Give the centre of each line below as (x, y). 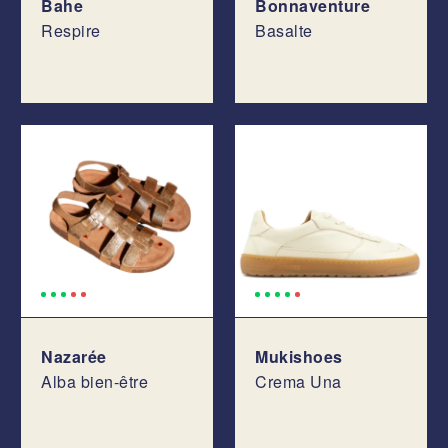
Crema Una (298, 381)
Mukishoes (299, 356)
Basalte (284, 30)
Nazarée (74, 356)
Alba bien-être (94, 381)
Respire (71, 30)
